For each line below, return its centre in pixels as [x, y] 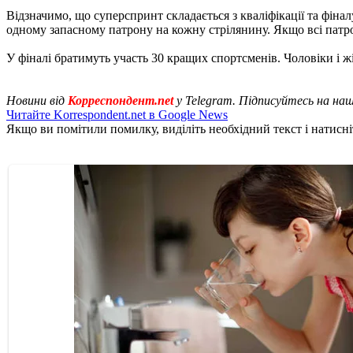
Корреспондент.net [121, 100]
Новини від [37, 100]
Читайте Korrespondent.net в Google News [117, 114]
